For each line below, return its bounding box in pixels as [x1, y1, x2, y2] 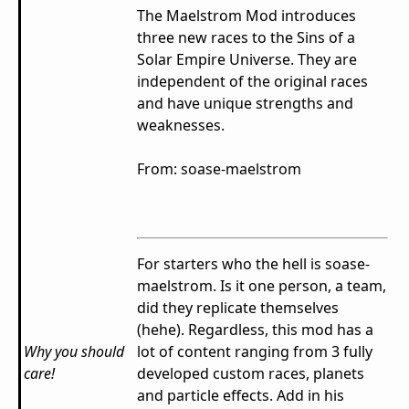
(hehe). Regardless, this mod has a [137, 320, 373, 341]
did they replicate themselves [137, 298, 339, 319]
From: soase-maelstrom [137, 159, 301, 180]
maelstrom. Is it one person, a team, [137, 276, 386, 297]
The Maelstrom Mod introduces [137, 5, 356, 26]
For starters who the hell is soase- [137, 254, 370, 275]
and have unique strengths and [137, 93, 353, 114]
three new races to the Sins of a [137, 27, 355, 48]
